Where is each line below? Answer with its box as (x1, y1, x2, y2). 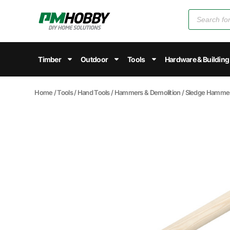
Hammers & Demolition (114, 88, 181, 97)
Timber (38, 54, 62, 64)
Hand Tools (77, 88, 110, 97)
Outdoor (81, 54, 108, 64)
